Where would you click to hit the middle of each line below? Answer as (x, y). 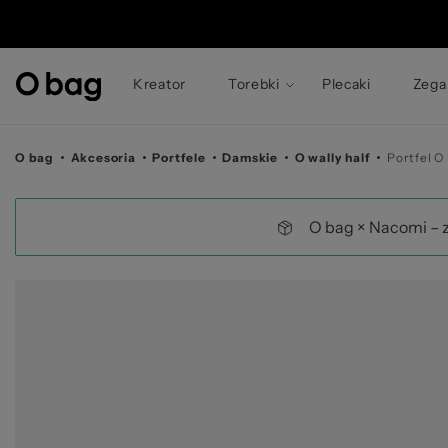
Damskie (250, 157)
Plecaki (346, 84)
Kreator (159, 84)
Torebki (253, 84)
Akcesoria (103, 157)
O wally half (332, 157)
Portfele (179, 157)
